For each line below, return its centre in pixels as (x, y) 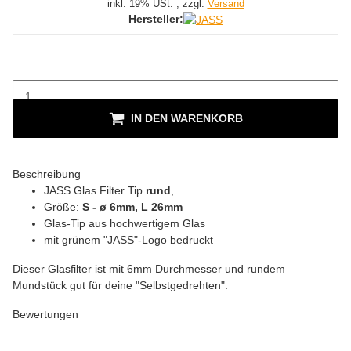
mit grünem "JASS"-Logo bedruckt (128, 239)
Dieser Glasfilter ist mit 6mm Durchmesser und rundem (149, 268)
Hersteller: (156, 19)
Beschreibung (47, 174)
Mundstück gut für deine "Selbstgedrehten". (120, 285)
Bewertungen (45, 314)
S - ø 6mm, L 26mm (132, 206)
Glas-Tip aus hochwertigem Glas (125, 223)
